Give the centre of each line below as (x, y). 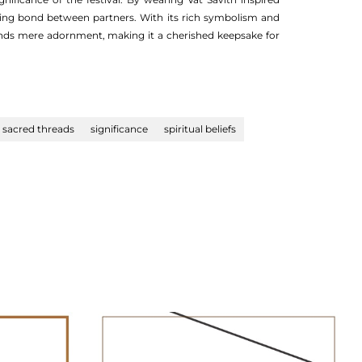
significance (119, 129)
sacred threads (38, 129)
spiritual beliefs (200, 129)
